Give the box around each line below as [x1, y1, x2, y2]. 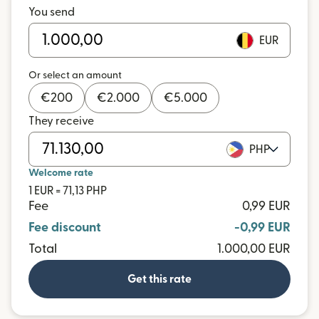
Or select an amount [28, 70, 122, 80]
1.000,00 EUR [217, 243, 291, 255]
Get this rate [127, 273, 192, 285]
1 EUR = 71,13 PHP [28, 185, 107, 197]
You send [28, 6, 75, 18]
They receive [28, 115, 94, 127]
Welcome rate [28, 168, 93, 178]
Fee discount [28, 221, 101, 234]
